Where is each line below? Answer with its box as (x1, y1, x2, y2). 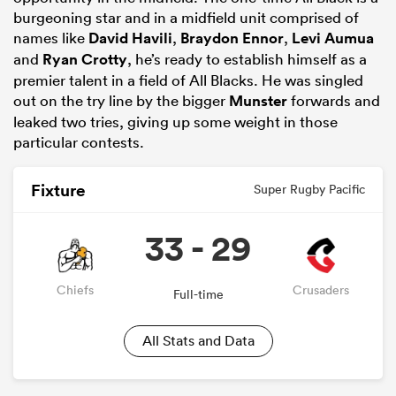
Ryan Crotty (42, 49, 127, 70)
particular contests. (13, 133, 144, 152)
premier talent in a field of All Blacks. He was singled (13, 71, 363, 90)
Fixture (31, 178, 86, 202)
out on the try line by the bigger (13, 91, 229, 110)
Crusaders (293, 281, 350, 298)
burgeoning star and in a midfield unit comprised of (13, 8, 359, 27)
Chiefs (56, 281, 94, 298)
